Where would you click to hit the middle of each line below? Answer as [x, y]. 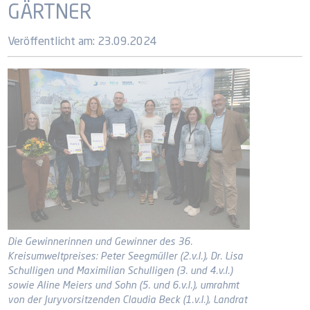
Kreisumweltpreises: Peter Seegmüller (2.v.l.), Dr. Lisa [126, 257]
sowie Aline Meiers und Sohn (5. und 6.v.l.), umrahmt [124, 286]
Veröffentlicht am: [52, 42]
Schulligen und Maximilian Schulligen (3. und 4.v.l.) [120, 271]
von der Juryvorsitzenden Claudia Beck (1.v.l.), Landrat [128, 300]
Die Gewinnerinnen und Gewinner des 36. [100, 242]
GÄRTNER [50, 13]
